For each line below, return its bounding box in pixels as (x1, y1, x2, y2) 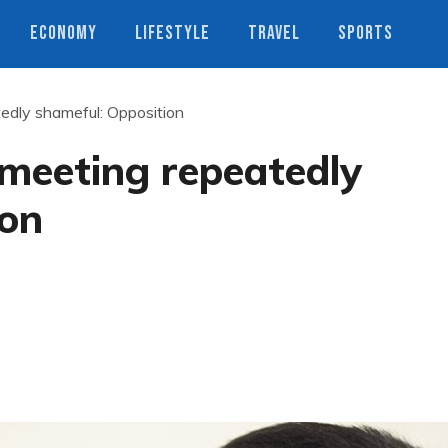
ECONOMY (30, 22, 97, 45)
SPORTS (338, 22, 393, 45)
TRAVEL (248, 22, 300, 45)
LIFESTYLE (135, 22, 210, 45)
